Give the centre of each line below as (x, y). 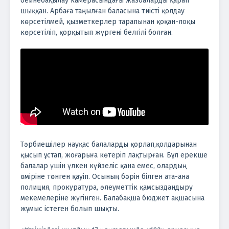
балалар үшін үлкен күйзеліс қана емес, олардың (104, 166)
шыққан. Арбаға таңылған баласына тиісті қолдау (102, 11)
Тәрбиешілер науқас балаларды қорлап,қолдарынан (109, 144)
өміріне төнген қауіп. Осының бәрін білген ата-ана (105, 176)
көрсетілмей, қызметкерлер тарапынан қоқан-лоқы (108, 21)
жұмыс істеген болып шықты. (71, 209)
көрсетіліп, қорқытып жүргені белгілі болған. (98, 32)
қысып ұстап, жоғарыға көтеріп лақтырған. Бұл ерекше (114, 155)
